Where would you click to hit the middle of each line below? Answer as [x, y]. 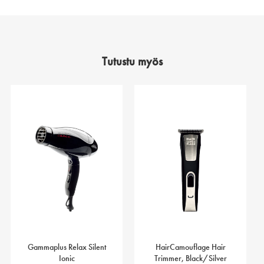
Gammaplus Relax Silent [67, 247]
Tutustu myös [132, 62]
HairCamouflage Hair [190, 247]
